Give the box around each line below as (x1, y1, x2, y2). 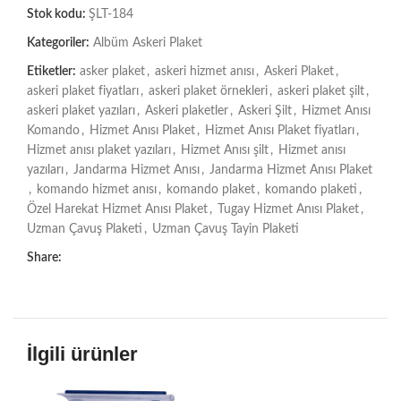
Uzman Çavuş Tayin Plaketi (152, 223, 299, 235)
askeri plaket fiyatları (27, 85, 139, 98)
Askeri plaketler (145, 105, 228, 117)
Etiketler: (27, 65, 76, 78)
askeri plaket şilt (277, 85, 364, 98)
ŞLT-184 (89, 8, 133, 21)
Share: (27, 252, 62, 264)
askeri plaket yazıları (27, 105, 135, 117)
